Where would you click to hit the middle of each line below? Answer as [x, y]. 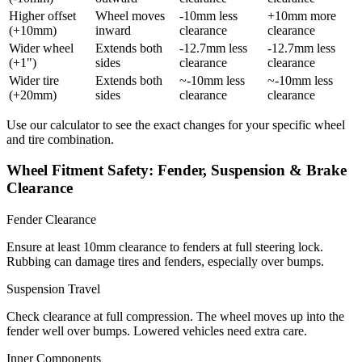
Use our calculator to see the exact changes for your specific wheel [176, 124]
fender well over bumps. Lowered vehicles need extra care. [157, 331]
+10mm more [302, 15]
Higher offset [42, 15]
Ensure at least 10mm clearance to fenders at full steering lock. [165, 247]
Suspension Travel [53, 289]
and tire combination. [60, 139]
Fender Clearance [51, 219]
